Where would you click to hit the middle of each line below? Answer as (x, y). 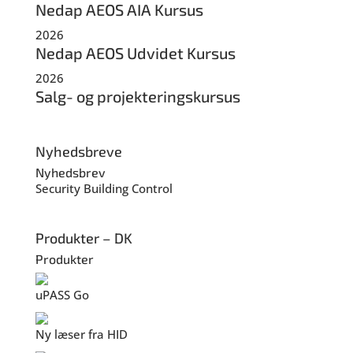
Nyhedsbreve (78, 152)
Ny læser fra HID (81, 334)
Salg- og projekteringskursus (137, 96)
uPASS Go (62, 295)
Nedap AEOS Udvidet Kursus (135, 53)
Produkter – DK (84, 238)
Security (58, 189)
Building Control (128, 189)
